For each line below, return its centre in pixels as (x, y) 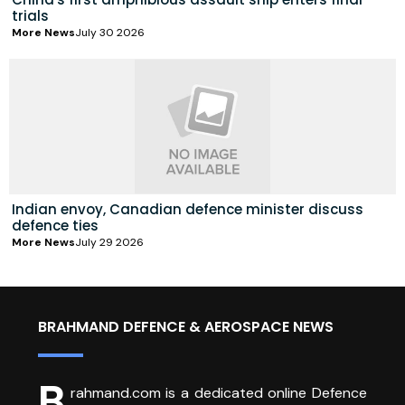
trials (30, 15)
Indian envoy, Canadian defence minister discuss (188, 209)
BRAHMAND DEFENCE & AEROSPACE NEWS (186, 326)
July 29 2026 (109, 242)
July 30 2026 (110, 32)
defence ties (55, 225)
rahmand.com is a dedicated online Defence (218, 392)
